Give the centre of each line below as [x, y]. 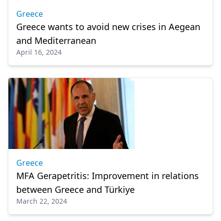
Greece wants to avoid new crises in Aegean [108, 27]
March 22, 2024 [42, 201]
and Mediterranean [56, 40]
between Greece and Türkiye [75, 189]
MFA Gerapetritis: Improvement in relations [108, 176]
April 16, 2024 [39, 52]
